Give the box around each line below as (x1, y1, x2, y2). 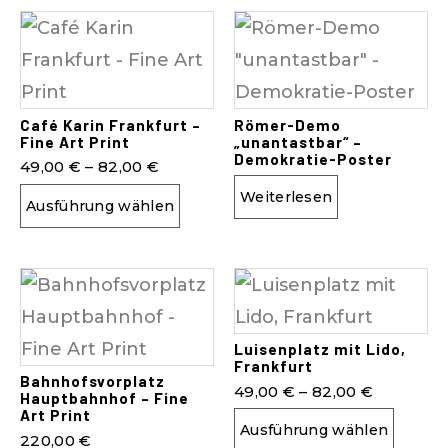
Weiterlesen (240, 188, 333, 206)
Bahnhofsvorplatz (20, 372, 165, 390)
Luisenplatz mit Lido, (234, 340, 406, 358)
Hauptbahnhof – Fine (20, 389, 189, 407)
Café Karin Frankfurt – (20, 115, 201, 134)
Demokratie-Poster (234, 149, 392, 168)
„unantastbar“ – (234, 132, 362, 151)
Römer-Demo (234, 115, 341, 134)
